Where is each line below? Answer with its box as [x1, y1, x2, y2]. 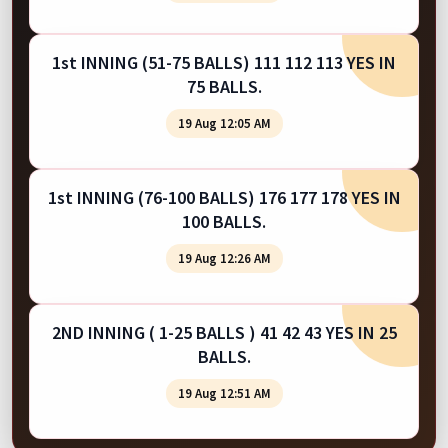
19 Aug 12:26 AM [177, 249, 271, 267]
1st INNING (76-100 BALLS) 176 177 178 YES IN [47, 185, 401, 209]
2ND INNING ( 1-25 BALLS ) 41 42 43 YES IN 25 [51, 320, 397, 344]
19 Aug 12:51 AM [177, 384, 271, 402]
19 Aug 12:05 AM [177, 114, 271, 132]
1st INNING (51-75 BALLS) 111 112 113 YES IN [52, 50, 396, 74]
